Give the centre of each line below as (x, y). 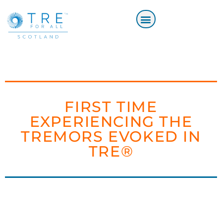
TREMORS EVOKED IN (111, 137)
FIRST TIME (111, 107)
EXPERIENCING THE (111, 122)
